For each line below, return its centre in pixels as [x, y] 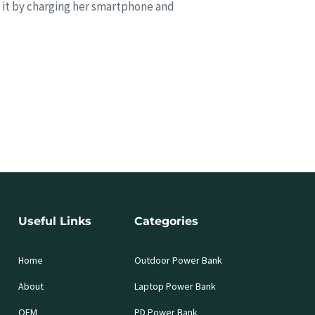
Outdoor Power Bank [178, 260]
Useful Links [54, 221]
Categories [166, 221]
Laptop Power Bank [175, 286]
